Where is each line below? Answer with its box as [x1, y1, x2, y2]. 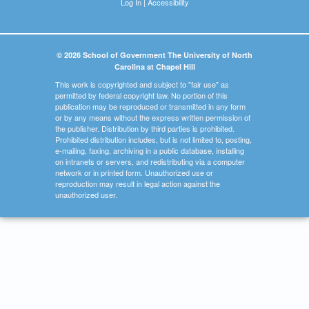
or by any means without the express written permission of [55, 111, 250, 123]
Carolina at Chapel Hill [114, 61, 195, 72]
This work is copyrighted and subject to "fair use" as [55, 78, 229, 90]
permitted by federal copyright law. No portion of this [55, 89, 228, 101]
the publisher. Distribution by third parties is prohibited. [55, 122, 235, 134]
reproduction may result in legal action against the [55, 177, 220, 189]
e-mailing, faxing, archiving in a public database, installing [55, 144, 244, 156]
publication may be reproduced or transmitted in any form [55, 100, 246, 112]
